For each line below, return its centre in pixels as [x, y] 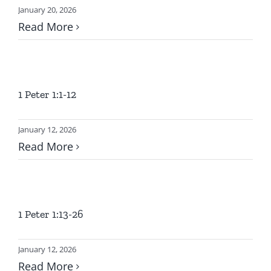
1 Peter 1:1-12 [47, 94]
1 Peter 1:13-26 [51, 214]
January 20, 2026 [47, 10]
